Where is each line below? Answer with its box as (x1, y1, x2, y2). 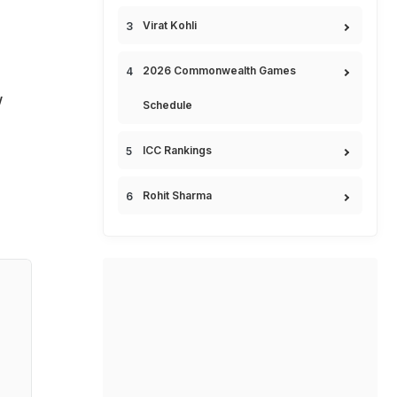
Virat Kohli (143, 19, 197, 32)
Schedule (143, 98, 192, 112)
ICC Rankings (143, 144, 212, 157)
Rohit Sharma (143, 189, 212, 202)
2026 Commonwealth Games (143, 64, 296, 77)
